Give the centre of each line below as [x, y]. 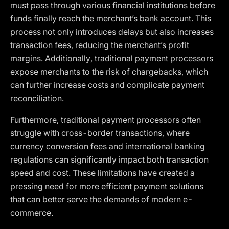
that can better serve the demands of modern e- [101, 199]
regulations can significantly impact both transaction [109, 159]
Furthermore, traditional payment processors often [106, 120]
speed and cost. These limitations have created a [102, 173]
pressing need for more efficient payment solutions [107, 186]
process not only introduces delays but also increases [112, 32]
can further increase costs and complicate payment [107, 85]
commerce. [32, 213]
